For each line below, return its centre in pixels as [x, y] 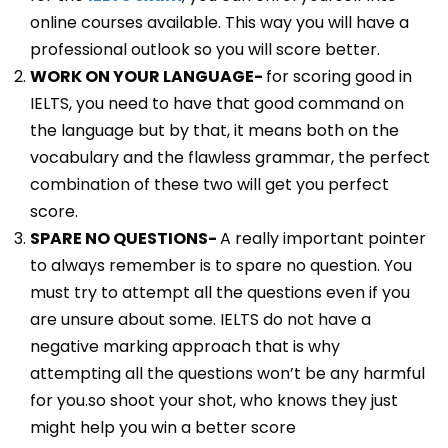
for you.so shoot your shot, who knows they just [214, 400]
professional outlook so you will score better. [205, 49]
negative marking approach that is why [185, 346]
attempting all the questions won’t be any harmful [227, 373]
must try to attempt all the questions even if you [220, 292]
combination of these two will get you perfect [209, 184]
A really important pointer [323, 238]
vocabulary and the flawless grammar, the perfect [230, 157]
